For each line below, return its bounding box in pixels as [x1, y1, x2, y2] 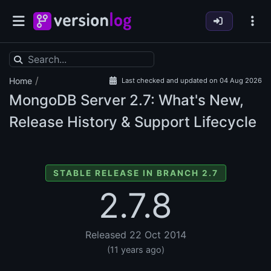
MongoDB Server [9, 91, 126, 109]
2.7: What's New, [126, 91, 244, 109]
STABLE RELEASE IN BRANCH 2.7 [53, 168, 218, 178]
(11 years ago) [106, 244, 165, 255]
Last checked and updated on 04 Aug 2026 [122, 76, 262, 85]
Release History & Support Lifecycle [9, 113, 256, 131]
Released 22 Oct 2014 [85, 229, 186, 241]
